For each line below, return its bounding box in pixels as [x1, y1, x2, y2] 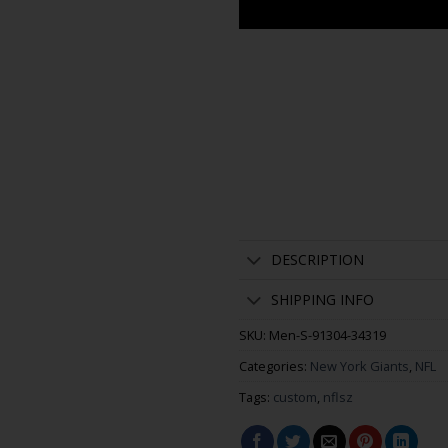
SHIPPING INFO [271, 289, 375, 309]
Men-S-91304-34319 [269, 326, 386, 345]
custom [273, 388, 317, 407]
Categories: [239, 357, 310, 376]
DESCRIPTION [271, 249, 365, 269]
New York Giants [310, 357, 409, 376]
